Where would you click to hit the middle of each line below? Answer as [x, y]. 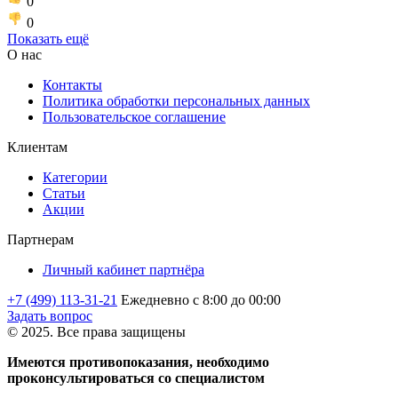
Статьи [64, 193]
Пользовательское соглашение [134, 116]
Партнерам [40, 239]
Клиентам [37, 147]
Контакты [72, 84]
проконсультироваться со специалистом [136, 378]
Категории [75, 177]
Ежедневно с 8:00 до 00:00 [201, 299]
